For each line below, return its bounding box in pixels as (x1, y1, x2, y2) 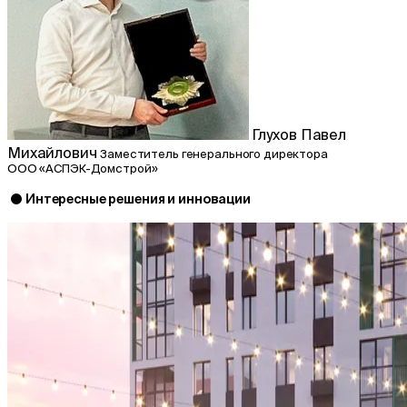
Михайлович (7, 144, 101, 161)
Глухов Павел (251, 125, 346, 143)
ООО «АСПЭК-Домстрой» (7, 161, 158, 175)
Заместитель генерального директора (100, 146, 328, 161)
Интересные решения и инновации (25, 192, 251, 207)
